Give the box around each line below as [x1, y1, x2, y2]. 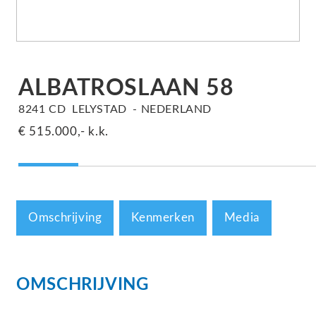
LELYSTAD [72, 104, 127, 115]
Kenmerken [131, 212, 195, 224]
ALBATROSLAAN [18, 77, 200, 99]
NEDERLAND [140, 104, 212, 115]
